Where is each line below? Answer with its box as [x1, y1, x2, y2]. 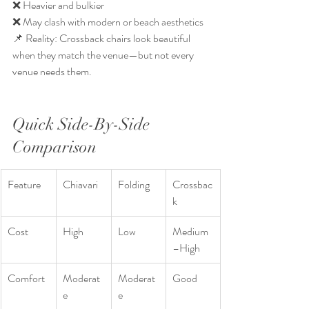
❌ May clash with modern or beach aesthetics [12, 13, 203, 30]
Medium [172, 223, 208, 239]
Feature [8, 176, 41, 192]
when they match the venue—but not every [12, 46, 196, 63]
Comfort [8, 270, 45, 286]
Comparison [12, 136, 97, 157]
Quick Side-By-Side [12, 113, 154, 134]
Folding [118, 176, 150, 192]
